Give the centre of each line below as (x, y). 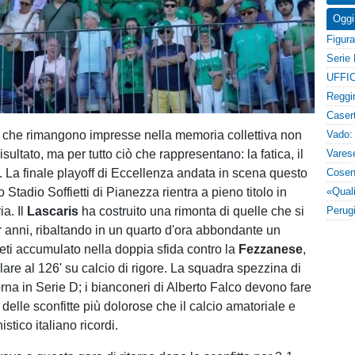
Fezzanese (271, 249)
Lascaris (55, 211)
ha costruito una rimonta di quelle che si (193, 211)
